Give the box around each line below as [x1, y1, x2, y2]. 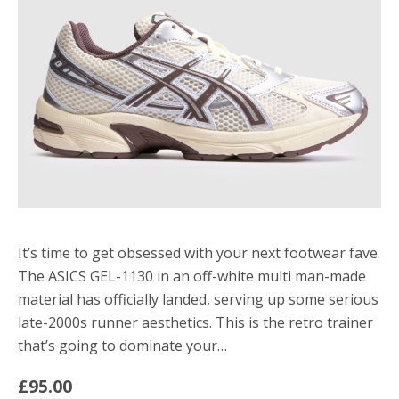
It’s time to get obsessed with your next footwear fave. [18, 243, 380, 263]
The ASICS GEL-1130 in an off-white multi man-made [18, 266, 366, 286]
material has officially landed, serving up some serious [18, 289, 379, 309]
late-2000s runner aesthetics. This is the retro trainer [18, 313, 373, 332]
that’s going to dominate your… [18, 336, 227, 355]
